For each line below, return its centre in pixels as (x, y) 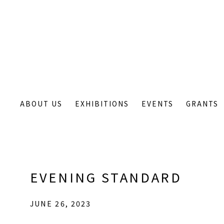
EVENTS (158, 103)
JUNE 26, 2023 (61, 203)
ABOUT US (41, 103)
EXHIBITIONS (102, 103)
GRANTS (202, 103)
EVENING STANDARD (106, 177)
